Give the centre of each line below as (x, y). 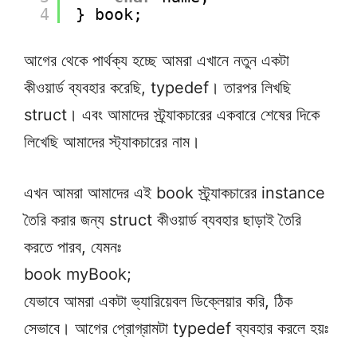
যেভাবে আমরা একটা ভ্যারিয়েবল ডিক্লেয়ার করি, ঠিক (158, 301)
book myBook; (78, 274)
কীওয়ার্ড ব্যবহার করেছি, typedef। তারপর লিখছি (157, 88)
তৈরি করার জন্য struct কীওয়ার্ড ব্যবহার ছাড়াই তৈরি (163, 220)
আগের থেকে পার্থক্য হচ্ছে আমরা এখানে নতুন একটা (157, 61)
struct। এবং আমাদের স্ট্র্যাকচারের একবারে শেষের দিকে (172, 115)
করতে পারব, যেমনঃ (73, 247)
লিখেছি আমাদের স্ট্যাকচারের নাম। (112, 142)
